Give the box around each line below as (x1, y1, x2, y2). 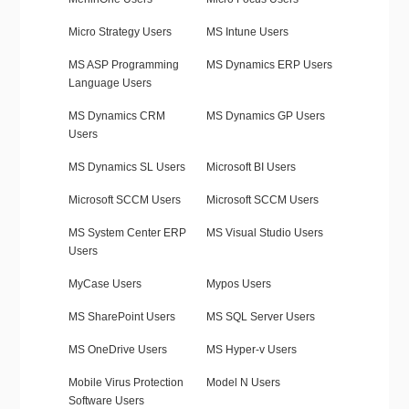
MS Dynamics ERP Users (205, 58, 332, 72)
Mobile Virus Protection (68, 376, 184, 390)
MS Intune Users (205, 26, 288, 39)
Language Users (68, 77, 152, 90)
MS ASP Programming (68, 58, 179, 72)
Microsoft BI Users (205, 161, 296, 174)
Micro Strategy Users (68, 26, 172, 39)
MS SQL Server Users (205, 310, 315, 324)
